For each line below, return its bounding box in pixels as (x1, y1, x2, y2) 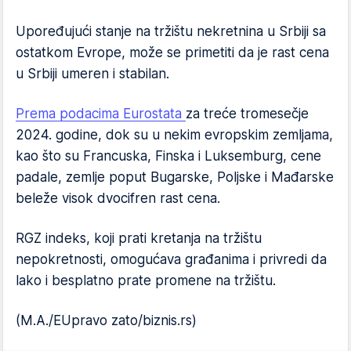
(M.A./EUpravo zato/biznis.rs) (16, 313, 197, 328)
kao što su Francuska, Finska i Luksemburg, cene (16, 148, 321, 164)
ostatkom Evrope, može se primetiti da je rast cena (16, 45, 329, 60)
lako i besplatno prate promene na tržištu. (16, 273, 276, 288)
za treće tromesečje (186, 106, 309, 121)
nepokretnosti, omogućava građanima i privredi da (16, 251, 327, 267)
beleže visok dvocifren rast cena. (16, 190, 220, 206)
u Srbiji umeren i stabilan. (16, 66, 169, 81)
